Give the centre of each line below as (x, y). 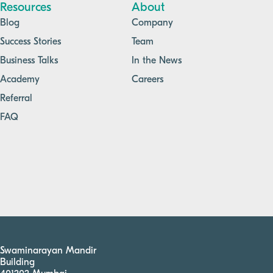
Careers (147, 80)
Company (152, 23)
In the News (157, 61)
